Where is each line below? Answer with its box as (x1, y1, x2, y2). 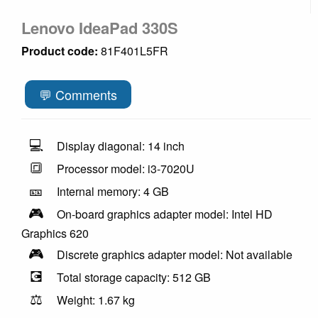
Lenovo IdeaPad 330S (21, 16, 178, 39)
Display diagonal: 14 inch (57, 137, 185, 154)
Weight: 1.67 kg (57, 291, 135, 308)
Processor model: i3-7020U (57, 160, 194, 177)
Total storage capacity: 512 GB (57, 268, 211, 285)
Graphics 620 (21, 224, 89, 241)
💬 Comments (39, 84, 117, 104)
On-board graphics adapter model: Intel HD (57, 205, 273, 222)
